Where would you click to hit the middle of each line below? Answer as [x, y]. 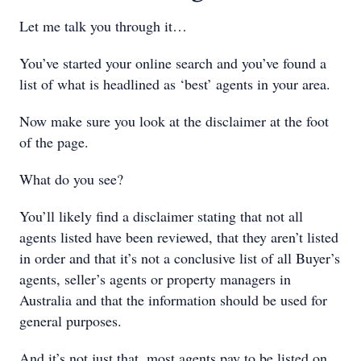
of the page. [54, 142]
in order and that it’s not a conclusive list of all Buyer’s [180, 258]
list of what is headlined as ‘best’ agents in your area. [175, 84]
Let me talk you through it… [103, 26]
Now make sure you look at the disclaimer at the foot [174, 121]
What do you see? [71, 179]
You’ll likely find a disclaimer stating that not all [161, 216]
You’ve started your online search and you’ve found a [173, 63]
